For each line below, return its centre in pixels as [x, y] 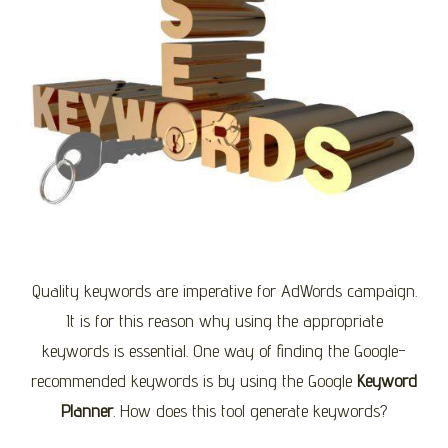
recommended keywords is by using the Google [194, 380]
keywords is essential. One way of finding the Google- [224, 350]
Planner [87, 410]
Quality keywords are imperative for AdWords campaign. [224, 290]
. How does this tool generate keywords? [250, 410]
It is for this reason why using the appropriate [224, 320]
